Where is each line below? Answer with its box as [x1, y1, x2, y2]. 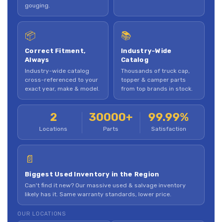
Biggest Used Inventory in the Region [25, 170, 160, 178]
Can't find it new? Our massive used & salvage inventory [25, 181, 186, 189]
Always [25, 55, 50, 63]
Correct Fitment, [25, 47, 86, 55]
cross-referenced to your [25, 76, 98, 83]
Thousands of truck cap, [121, 67, 190, 74]
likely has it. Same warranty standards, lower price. [25, 190, 171, 198]
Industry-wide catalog [25, 67, 89, 74]
